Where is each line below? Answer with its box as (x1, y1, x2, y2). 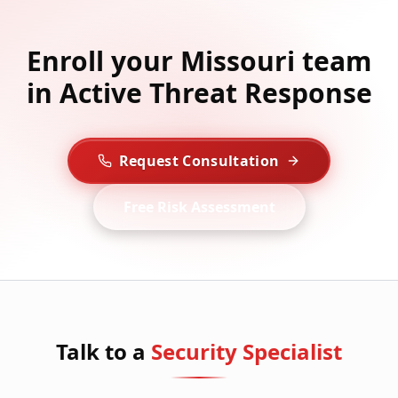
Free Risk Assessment (123, 197, 275, 218)
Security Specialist (151, 337, 342, 367)
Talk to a (56, 337, 146, 367)
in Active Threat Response (26, 75, 372, 112)
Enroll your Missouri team (27, 43, 371, 80)
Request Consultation (118, 151, 280, 171)
